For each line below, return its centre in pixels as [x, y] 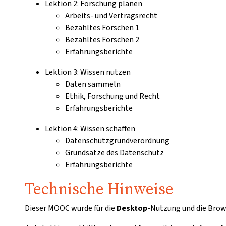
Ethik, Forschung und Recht [112, 96]
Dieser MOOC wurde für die [71, 208]
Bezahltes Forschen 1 [102, 28]
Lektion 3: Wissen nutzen [88, 72]
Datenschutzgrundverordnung [117, 141]
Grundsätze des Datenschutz [115, 153]
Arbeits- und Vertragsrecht [111, 16]
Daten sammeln [93, 84]
